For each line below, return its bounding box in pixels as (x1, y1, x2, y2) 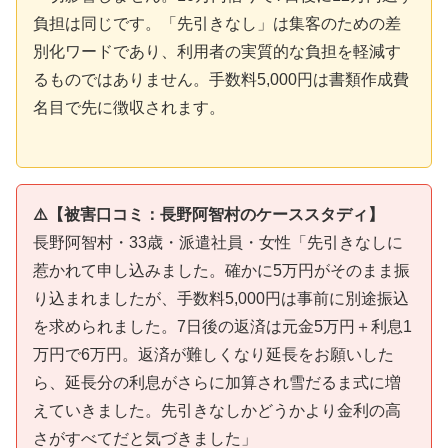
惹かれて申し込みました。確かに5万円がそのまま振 (33, 261, 410, 279)
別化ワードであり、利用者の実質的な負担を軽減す (33, 43, 401, 61)
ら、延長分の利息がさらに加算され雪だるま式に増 (33, 373, 401, 391)
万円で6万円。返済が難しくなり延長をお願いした (33, 345, 394, 363)
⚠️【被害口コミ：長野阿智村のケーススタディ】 (33, 205, 384, 223)
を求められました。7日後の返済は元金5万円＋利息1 (33, 317, 412, 335)
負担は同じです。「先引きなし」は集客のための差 (33, 15, 401, 33)
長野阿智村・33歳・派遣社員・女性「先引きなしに (33, 233, 403, 251)
